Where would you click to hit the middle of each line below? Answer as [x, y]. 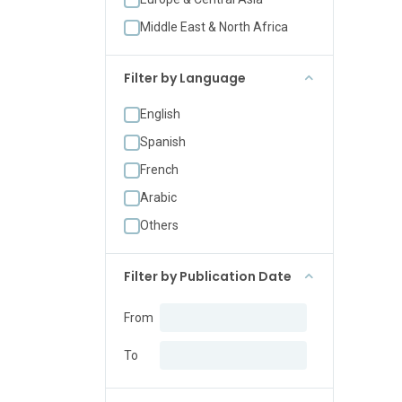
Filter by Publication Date [208, 276]
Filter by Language [185, 78]
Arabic [158, 197]
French [159, 170]
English [160, 114]
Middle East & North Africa [214, 27]
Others [159, 225]
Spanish [163, 142]
